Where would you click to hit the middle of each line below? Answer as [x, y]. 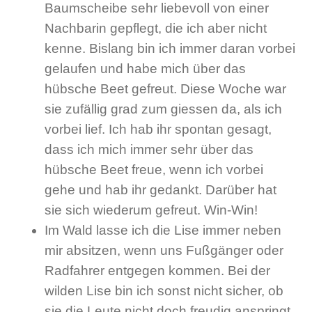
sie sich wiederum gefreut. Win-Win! [151, 210]
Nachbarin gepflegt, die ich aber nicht [156, 29]
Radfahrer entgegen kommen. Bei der [157, 271]
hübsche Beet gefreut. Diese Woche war [165, 89]
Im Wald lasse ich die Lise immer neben [163, 231]
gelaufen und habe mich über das [145, 69]
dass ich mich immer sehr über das [149, 150]
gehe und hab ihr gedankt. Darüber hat [161, 190]
